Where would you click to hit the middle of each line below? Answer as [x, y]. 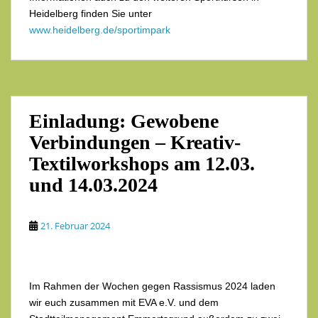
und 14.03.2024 [93, 185]
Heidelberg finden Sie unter [91, 14]
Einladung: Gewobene [124, 121]
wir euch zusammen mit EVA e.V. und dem [124, 303]
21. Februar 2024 [75, 226]
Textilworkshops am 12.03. [142, 164]
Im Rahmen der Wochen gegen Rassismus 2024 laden [152, 286]
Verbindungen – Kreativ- [135, 143]
